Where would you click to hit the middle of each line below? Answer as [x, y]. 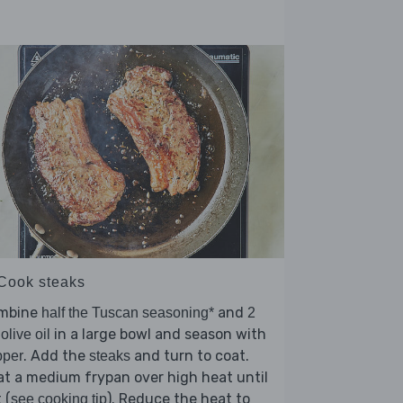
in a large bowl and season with [158, 335]
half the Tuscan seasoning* [128, 313]
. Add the [56, 356]
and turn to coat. [190, 356]
